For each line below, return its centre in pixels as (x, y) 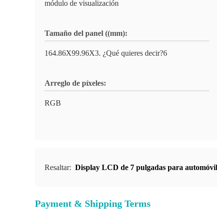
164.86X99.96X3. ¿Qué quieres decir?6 (106, 53)
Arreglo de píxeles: (75, 83)
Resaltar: (59, 167)
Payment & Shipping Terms (93, 203)
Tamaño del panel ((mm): (86, 33)
